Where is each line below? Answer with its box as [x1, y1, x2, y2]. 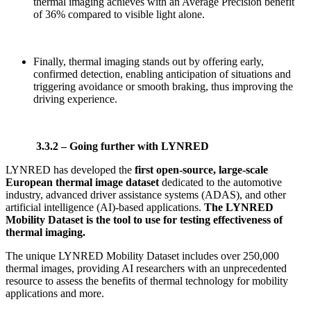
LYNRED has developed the [6, 163, 135, 176]
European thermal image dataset [6, 176, 159, 188]
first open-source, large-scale [135, 163, 268, 176]
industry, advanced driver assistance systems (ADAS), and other [6, 188, 286, 201]
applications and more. [6, 287, 104, 299]
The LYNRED [204, 201, 274, 213]
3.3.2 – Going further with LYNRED [6, 140, 209, 152]
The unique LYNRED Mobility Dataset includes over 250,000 [6, 249, 279, 262]
